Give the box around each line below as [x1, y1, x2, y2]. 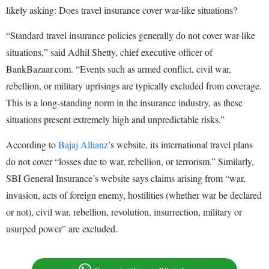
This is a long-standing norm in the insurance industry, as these [6, 96, 243, 109]
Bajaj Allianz [58, 138, 108, 151]
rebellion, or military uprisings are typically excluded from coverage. [6, 79, 262, 92]
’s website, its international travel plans [108, 138, 253, 151]
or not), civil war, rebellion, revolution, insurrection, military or [6, 205, 242, 219]
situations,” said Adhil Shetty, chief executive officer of [6, 46, 213, 59]
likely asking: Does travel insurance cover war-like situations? [6, 4, 237, 17]
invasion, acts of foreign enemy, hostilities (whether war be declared [6, 189, 262, 202]
